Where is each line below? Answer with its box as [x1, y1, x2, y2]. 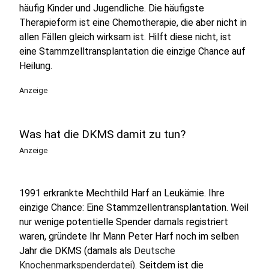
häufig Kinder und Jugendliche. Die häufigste [19, 2, 204, 14]
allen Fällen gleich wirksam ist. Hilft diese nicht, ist [19, 31, 231, 43]
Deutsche [134, 245, 175, 256]
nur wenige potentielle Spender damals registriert [19, 216, 228, 228]
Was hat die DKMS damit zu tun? [19, 127, 186, 141]
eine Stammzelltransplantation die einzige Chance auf [19, 46, 246, 57]
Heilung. [19, 60, 52, 71]
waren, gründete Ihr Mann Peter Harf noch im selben [19, 231, 239, 242]
